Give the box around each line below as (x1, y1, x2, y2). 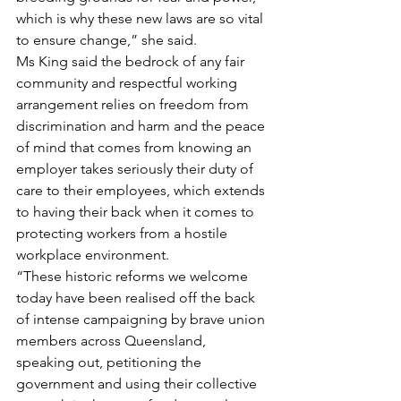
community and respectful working (16, 74, 241, 91)
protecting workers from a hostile (16, 225, 231, 242)
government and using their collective (16, 375, 260, 392)
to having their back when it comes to (16, 203, 258, 220)
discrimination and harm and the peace (16, 117, 269, 134)
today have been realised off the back (16, 289, 259, 306)
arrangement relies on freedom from (16, 96, 252, 113)
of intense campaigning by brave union (16, 311, 269, 328)
